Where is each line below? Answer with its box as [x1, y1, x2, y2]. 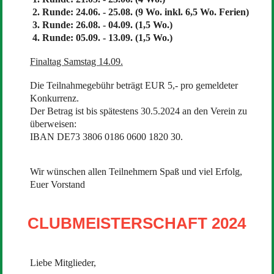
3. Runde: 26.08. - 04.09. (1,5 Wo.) [32, 19, 172, 30]
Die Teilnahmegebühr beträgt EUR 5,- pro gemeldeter [29, 80, 238, 91]
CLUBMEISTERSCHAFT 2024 [28, 213, 246, 232]
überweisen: [29, 118, 76, 129]
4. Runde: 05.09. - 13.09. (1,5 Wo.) [29, 32, 172, 43]
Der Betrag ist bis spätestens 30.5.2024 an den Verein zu [29, 105, 247, 116]
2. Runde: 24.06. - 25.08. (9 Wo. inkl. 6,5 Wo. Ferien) [29, 6, 249, 17]
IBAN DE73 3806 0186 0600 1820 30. [29, 131, 183, 142]
